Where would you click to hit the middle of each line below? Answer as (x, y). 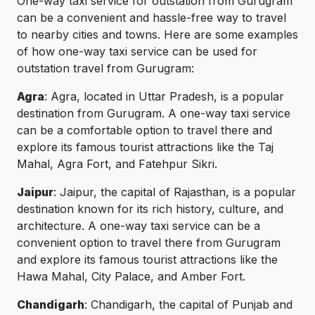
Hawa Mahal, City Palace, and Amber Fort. (131, 276)
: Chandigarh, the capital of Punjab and (188, 304)
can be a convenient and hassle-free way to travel (152, 17)
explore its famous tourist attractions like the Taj (145, 147)
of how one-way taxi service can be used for (137, 51)
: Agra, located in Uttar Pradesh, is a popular (164, 96)
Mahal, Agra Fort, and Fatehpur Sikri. (117, 163)
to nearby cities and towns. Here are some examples (157, 34)
